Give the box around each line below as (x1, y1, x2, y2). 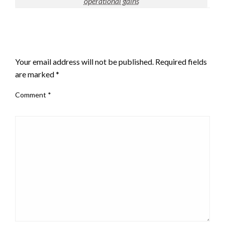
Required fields (155, 57, 207, 67)
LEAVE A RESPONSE (15, 39, 96, 50)
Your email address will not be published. (15, 57, 154, 67)
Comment (15, 90, 48, 99)
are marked (15, 69, 56, 79)
